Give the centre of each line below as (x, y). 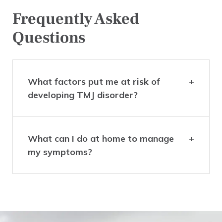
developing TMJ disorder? (83, 95)
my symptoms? (60, 152)
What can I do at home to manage (101, 139)
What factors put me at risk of (94, 82)
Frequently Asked (76, 19)
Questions (49, 38)
